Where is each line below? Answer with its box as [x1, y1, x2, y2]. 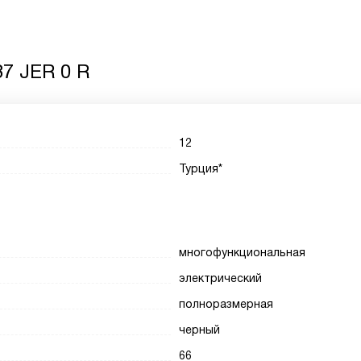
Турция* [179, 162, 223, 175]
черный [179, 323, 221, 336]
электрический [179, 272, 263, 284]
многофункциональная [179, 246, 306, 259]
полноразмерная [179, 297, 274, 310]
